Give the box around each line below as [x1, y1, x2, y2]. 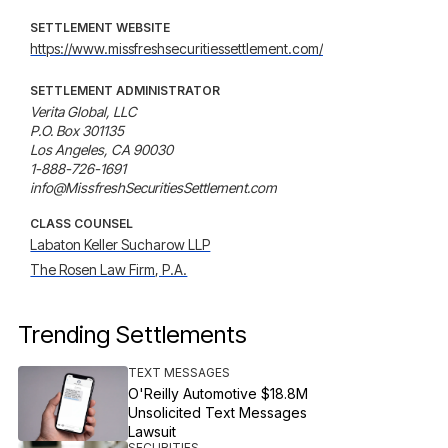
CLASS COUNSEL [30, 216, 134, 231]
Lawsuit [128, 423, 177, 440]
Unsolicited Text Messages [128, 404, 308, 421]
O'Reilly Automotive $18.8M [128, 385, 309, 402]
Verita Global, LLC [30, 103, 138, 120]
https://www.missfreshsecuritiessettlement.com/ [30, 40, 324, 57]
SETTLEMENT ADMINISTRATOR [30, 83, 221, 98]
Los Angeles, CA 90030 [30, 141, 174, 158]
